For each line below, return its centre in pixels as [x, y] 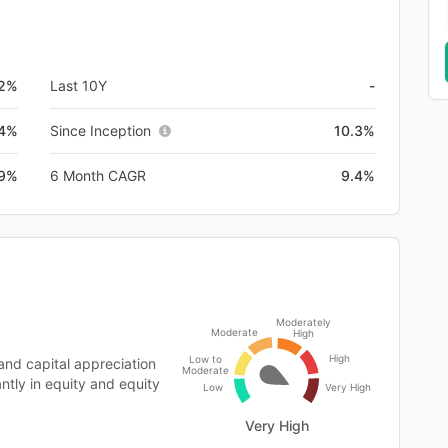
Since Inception [100, 130]
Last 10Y [78, 85]
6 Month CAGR [98, 175]
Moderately [303, 321]
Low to [205, 358]
